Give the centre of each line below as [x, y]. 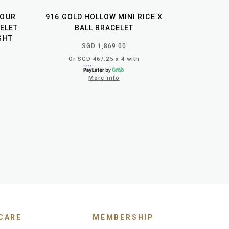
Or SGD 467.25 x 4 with [104, 59]
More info [104, 78]
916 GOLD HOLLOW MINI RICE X [104, 17]
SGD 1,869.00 [104, 46]
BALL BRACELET [104, 27]
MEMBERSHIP [123, 217]
